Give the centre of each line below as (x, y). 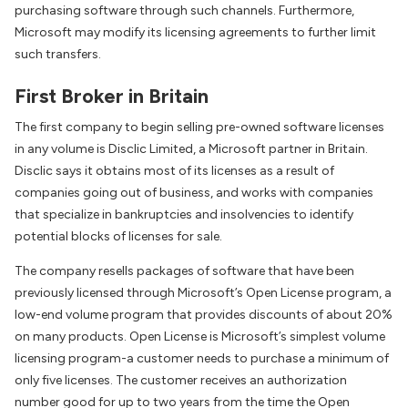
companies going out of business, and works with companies (194, 193)
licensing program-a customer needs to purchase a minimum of (202, 359)
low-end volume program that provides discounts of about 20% (204, 315)
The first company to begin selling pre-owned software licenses (199, 127)
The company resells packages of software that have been (184, 271)
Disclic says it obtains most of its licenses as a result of (174, 171)
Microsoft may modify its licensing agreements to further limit (195, 32)
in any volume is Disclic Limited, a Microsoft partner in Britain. (191, 149)
